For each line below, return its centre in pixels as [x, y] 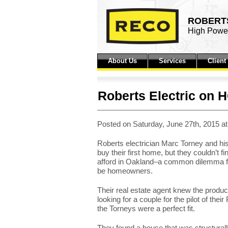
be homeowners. [125, 171]
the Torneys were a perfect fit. [146, 208]
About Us [122, 61]
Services [172, 61]
